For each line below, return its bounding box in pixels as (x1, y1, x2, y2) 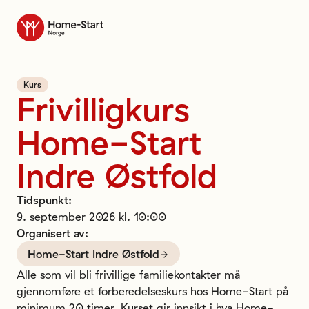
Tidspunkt (17, 193, 68, 207)
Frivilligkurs (17, 88, 190, 130)
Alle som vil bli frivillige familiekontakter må (17, 268, 240, 281)
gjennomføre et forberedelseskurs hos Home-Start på (17, 284, 288, 298)
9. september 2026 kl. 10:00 (17, 210, 166, 223)
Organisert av (17, 226, 85, 240)
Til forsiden (16, 14, 72, 28)
